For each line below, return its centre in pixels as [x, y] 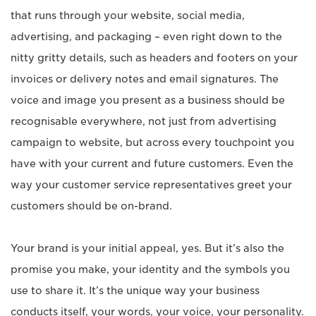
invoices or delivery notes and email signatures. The [145, 79]
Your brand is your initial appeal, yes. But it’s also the [147, 249]
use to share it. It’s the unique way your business [135, 291]
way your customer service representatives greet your [151, 185]
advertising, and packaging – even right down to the [146, 37]
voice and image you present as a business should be [148, 101]
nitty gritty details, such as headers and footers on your [154, 58]
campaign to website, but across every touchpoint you [152, 143]
